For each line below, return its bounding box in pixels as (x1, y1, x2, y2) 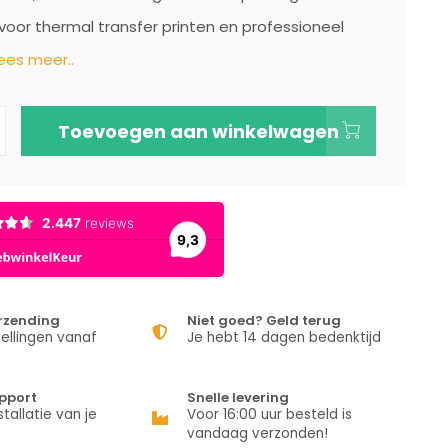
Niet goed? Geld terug (187, 311, 342, 330)
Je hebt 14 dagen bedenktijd (187, 328, 382, 347)
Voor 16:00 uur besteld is (187, 405, 353, 424)
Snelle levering (187, 388, 290, 407)
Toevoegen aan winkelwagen (57, 118, 339, 144)
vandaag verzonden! (187, 424, 329, 443)
